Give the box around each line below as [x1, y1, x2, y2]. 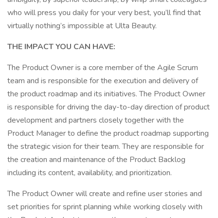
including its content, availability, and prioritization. [7, 167, 172, 178]
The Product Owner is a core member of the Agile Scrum [7, 62, 198, 73]
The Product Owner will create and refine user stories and [7, 188, 202, 199]
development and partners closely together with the [7, 115, 184, 126]
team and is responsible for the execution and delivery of [7, 75, 198, 86]
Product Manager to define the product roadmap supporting [7, 128, 209, 139]
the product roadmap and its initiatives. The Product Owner [7, 89, 205, 99]
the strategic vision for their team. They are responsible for [7, 141, 204, 152]
